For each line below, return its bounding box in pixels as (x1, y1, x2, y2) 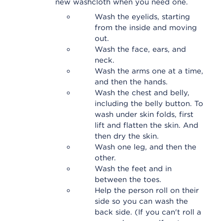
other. (95, 153, 116, 162)
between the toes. (95, 175, 161, 184)
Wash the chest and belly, (95, 88, 189, 97)
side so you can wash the (95, 197, 188, 206)
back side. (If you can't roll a (95, 208, 201, 217)
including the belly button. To (95, 99, 203, 108)
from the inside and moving (95, 23, 197, 32)
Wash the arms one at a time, (95, 67, 203, 75)
